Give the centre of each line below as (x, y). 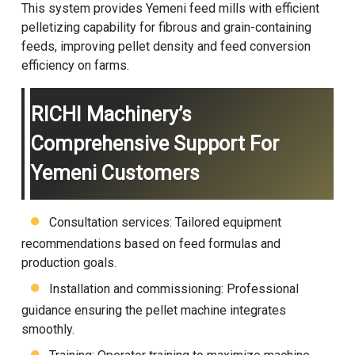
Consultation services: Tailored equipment (165, 222)
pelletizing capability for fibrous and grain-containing (166, 27)
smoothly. (48, 329)
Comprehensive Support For (155, 143)
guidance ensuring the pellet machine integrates (153, 310)
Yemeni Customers (115, 173)
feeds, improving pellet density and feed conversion (166, 46)
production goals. (69, 262)
